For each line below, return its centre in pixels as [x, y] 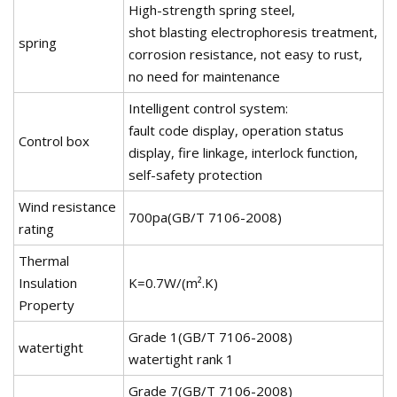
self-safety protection [195, 174]
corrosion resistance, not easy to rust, [245, 54]
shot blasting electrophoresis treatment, [253, 31]
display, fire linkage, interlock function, [243, 152]
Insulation [48, 282]
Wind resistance [67, 206]
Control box [54, 140]
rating [36, 228]
